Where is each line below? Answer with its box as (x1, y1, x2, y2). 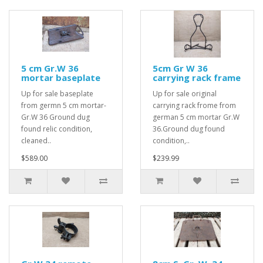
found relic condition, (21, 124, 92, 134)
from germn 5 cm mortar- (21, 100, 106, 110)
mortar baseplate (21, 72, 100, 83)
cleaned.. (21, 136, 51, 146)
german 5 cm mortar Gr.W (153, 112, 240, 122)
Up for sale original (153, 89, 217, 99)
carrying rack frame (153, 72, 241, 83)
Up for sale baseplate (21, 89, 93, 99)
